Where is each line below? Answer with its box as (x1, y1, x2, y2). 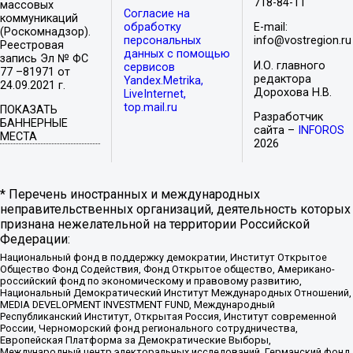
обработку (123, 20, 181, 35)
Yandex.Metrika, (123, 74, 203, 88)
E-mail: (254, 20, 288, 35)
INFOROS (298, 124, 345, 138)
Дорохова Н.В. (254, 85, 333, 99)
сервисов (123, 61, 175, 75)
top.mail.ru (123, 101, 177, 115)
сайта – (254, 124, 299, 138)
